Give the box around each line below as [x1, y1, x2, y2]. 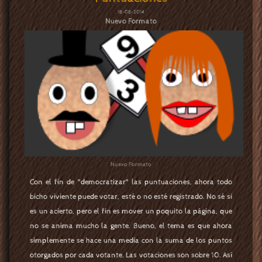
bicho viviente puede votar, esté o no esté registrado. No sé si [30, 192, 232, 202]
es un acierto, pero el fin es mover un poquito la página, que [30, 207, 232, 216]
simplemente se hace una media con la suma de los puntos [30, 236, 232, 246]
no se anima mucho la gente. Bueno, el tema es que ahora [30, 222, 232, 231]
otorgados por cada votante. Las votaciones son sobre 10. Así [30, 251, 232, 260]
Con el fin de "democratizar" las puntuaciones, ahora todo [30, 178, 232, 187]
